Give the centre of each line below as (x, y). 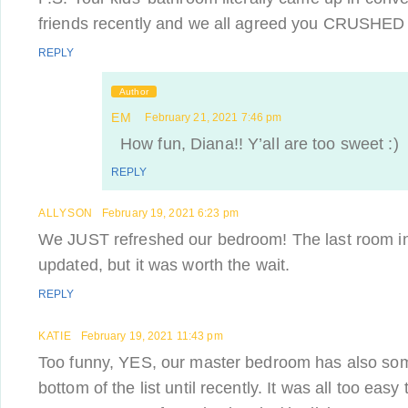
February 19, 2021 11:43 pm (152, 336)
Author (134, 92)
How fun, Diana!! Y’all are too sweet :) (260, 144)
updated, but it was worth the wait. (164, 265)
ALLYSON (66, 213)
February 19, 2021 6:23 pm (170, 213)
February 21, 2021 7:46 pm (214, 117)
